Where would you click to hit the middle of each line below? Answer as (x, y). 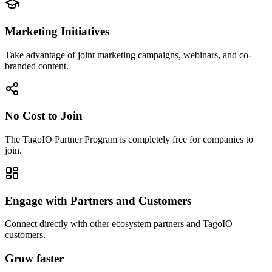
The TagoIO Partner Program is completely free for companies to (129, 139)
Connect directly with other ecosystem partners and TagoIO (119, 224)
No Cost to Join (44, 116)
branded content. (37, 66)
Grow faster (34, 259)
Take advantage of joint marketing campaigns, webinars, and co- (128, 55)
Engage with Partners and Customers (98, 200)
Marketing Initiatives (57, 31)
